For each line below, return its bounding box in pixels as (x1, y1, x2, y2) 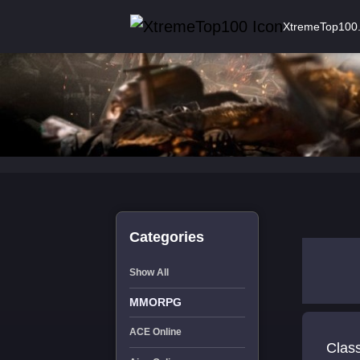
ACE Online (129, 326, 182, 337)
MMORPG (129, 296, 182, 309)
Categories (129, 229, 204, 245)
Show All (129, 267, 169, 278)
